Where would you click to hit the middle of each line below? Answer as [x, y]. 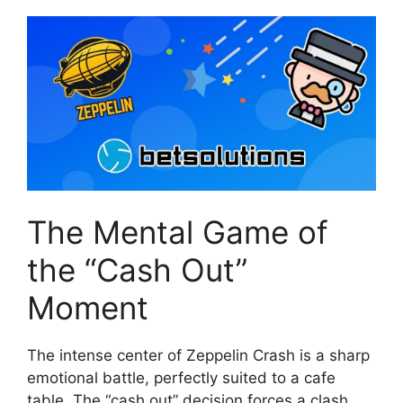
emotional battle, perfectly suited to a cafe [181, 378]
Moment [88, 308]
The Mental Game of [178, 233]
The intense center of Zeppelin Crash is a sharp [198, 356]
